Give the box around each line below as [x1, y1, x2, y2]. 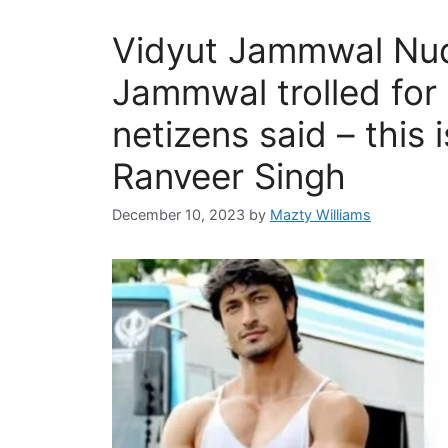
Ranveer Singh [112, 155, 346, 197]
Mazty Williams [270, 206, 371, 224]
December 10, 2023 [112, 206, 245, 224]
